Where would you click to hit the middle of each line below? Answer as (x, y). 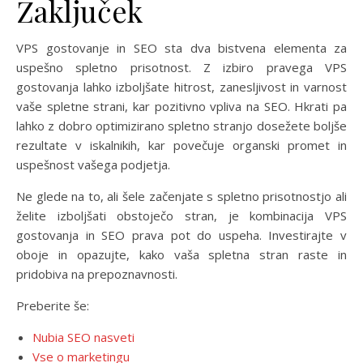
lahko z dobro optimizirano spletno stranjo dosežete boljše (181, 126)
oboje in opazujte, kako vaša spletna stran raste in (181, 254)
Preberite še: (53, 305)
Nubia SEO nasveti (83, 337)
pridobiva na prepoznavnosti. (97, 274)
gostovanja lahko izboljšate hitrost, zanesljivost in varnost (181, 87)
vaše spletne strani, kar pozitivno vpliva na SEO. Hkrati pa (181, 106)
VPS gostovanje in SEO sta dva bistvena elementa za (181, 48)
